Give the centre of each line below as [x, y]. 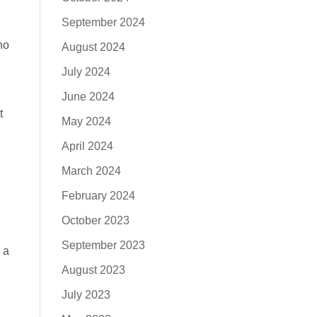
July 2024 [86, 72]
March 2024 [91, 171]
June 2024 [88, 97]
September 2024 [103, 22]
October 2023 [95, 220]
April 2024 [87, 146]
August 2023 [93, 270]
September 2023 [103, 245]
